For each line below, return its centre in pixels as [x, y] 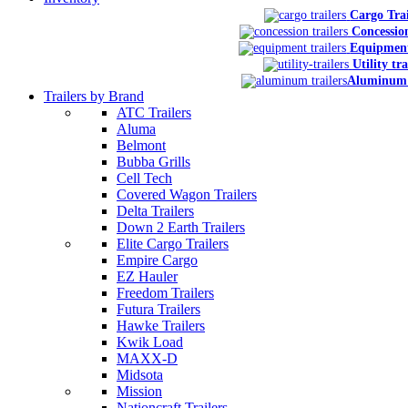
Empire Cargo [157, 260]
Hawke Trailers [161, 326]
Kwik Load [150, 342]
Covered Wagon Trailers [187, 194]
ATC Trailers [154, 112]
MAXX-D [147, 358]
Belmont [141, 145]
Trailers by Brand [94, 96]
